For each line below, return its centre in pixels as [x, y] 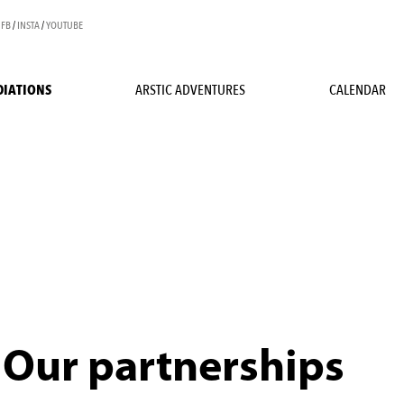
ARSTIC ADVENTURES [190, 90]
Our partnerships [174, 369]
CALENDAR [358, 90]
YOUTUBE [64, 25]
